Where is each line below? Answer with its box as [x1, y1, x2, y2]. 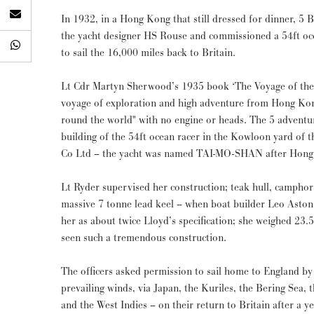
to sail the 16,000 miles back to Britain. [61, 46, 235, 60]
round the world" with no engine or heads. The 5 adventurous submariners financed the [61, 113, 250, 128]
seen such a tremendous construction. [61, 231, 226, 245]
